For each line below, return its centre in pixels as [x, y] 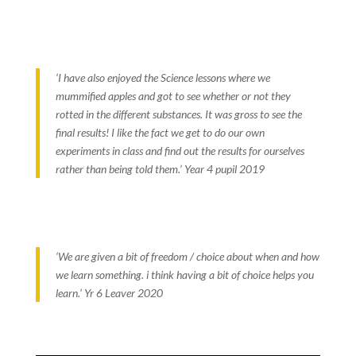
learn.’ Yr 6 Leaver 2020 [109, 292]
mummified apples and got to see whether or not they [173, 95]
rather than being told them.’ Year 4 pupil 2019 [160, 168]
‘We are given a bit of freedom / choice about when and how [187, 256]
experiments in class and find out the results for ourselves [180, 150]
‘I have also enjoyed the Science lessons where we [163, 77]
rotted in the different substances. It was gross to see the [178, 114]
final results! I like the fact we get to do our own [160, 132]
